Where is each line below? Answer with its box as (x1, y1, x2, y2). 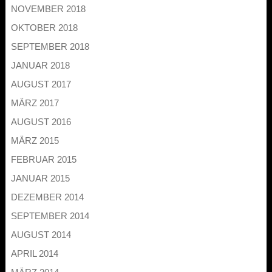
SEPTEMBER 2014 (10, 211, 89, 222)
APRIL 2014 (10, 248, 58, 259)
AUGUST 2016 (10, 117, 71, 127)
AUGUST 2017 (10, 79, 71, 90)
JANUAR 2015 (10, 173, 70, 184)
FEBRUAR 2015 (10, 154, 76, 165)
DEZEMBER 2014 (10, 192, 84, 203)
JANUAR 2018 (10, 60, 70, 71)
